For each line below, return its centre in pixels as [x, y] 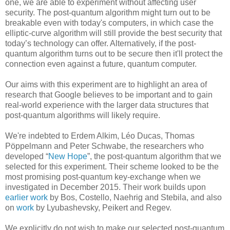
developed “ [27, 157]
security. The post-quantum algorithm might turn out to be [108, 13]
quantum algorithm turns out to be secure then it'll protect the [114, 54]
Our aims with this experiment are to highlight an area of [106, 85]
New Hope [68, 157]
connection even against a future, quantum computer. [101, 64]
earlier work [26, 198]
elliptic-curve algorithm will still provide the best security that [113, 33]
